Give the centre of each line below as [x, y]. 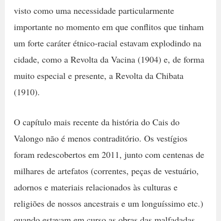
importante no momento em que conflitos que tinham [109, 26]
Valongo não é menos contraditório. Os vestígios [100, 138]
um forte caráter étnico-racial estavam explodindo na [107, 43]
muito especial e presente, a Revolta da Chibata [98, 75]
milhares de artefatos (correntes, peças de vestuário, [106, 171]
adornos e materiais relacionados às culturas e [95, 187]
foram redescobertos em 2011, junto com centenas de [109, 155]
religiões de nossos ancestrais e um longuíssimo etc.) [108, 203]
